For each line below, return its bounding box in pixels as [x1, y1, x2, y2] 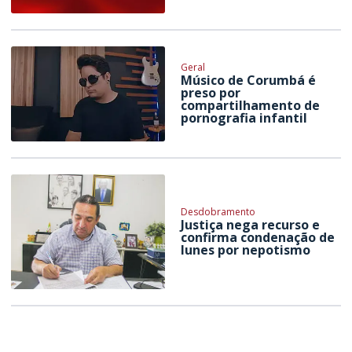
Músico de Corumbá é [181, 71, 317, 90]
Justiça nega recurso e [181, 215, 321, 233]
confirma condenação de [181, 228, 335, 246]
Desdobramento [181, 204, 256, 218]
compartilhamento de [181, 97, 321, 115]
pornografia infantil [181, 109, 308, 127]
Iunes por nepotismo [181, 240, 311, 258]
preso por [181, 84, 241, 102]
